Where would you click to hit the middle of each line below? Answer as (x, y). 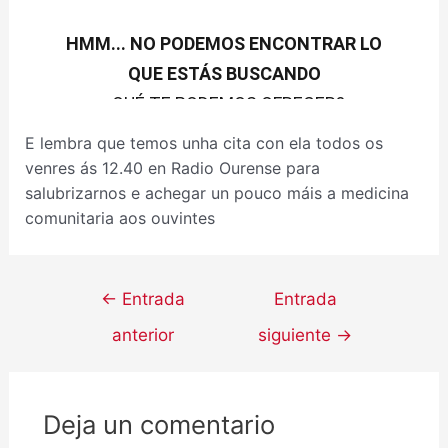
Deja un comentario (158, 425)
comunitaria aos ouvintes (119, 218)
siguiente (297, 335)
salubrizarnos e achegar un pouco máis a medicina (216, 193)
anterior (142, 335)
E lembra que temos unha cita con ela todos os (203, 143)
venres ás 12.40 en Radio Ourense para (172, 168)
